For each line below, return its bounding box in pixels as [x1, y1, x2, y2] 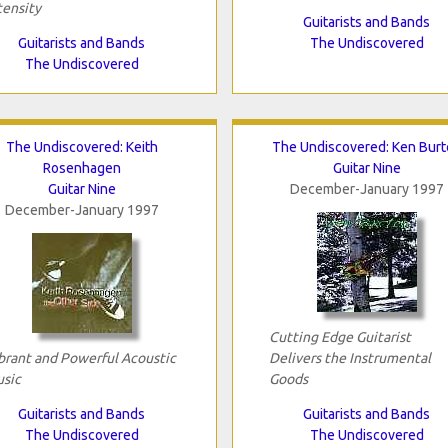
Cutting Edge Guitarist [268, 328, 411, 345]
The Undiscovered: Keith [5, 138, 158, 155]
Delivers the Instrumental [268, 349, 431, 366]
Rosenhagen [42, 159, 121, 176]
